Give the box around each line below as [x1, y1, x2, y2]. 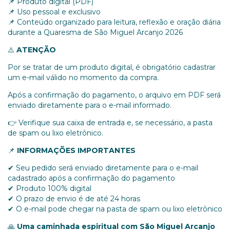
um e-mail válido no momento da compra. [8, 73, 159, 83]
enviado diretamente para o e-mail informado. [8, 101, 171, 110]
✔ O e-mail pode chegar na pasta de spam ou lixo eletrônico [8, 204, 222, 214]
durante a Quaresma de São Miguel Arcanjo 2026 [8, 28, 183, 37]
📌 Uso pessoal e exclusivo [8, 7, 101, 17]
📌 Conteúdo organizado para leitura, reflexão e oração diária [8, 17, 221, 27]
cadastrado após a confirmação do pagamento [8, 174, 175, 183]
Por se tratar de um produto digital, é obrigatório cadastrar [8, 63, 216, 72]
